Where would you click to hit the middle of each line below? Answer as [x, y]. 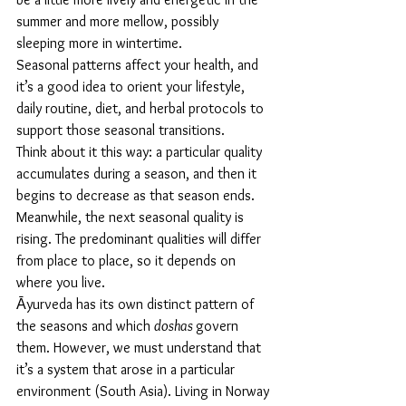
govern [219, 326]
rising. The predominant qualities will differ [140, 239]
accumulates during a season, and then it [138, 174]
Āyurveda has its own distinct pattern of [137, 304]
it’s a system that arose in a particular [127, 370]
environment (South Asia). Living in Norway [145, 391]
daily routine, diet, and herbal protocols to [142, 109]
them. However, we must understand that [140, 348]
